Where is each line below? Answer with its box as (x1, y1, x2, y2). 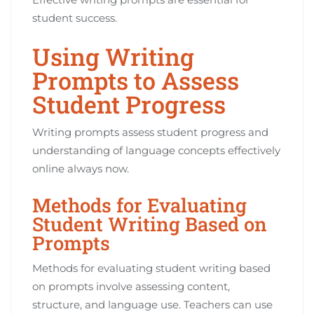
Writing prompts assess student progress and (32, 125, 268, 139)
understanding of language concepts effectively (32, 143, 280, 157)
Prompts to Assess (32, 64, 239, 96)
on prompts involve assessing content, (32, 279, 230, 293)
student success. (32, 11, 117, 25)
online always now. (32, 161, 129, 175)
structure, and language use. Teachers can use (32, 297, 273, 311)
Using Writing (32, 40, 194, 72)
